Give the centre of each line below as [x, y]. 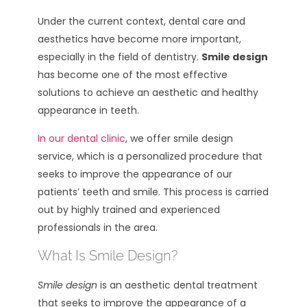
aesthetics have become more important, [139, 39]
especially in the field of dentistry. [120, 57]
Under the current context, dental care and [142, 22]
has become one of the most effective [133, 75]
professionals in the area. [98, 227]
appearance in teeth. [88, 111]
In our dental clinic [82, 138]
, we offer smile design [179, 138]
